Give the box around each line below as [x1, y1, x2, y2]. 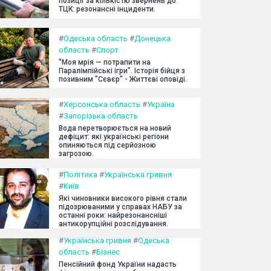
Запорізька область [64, 111, 138, 120]
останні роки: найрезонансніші [59, 211, 167, 220]
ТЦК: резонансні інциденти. [59, 5, 155, 13]
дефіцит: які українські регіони [59, 132, 169, 141]
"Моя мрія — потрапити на [59, 58, 151, 67]
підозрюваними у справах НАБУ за [59, 203, 182, 211]
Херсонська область [64, 100, 140, 109]
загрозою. [59, 149, 94, 158]
